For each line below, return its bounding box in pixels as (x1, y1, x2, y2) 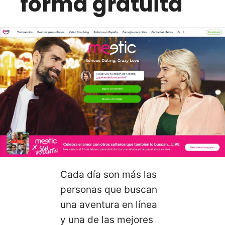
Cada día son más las (60, 168, 157, 180)
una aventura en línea (60, 198, 157, 210)
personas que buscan (60, 183, 157, 195)
